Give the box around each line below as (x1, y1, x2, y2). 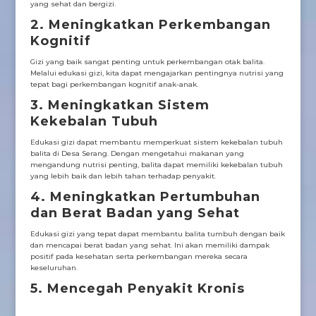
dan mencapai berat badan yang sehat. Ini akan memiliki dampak (30, 241, 269, 250)
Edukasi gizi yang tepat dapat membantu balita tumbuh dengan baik (30, 229, 285, 239)
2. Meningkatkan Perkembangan (30, 17, 271, 33)
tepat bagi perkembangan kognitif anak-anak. (30, 80, 198, 90)
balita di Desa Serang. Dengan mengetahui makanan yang (30, 149, 244, 159)
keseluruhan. (30, 263, 78, 273)
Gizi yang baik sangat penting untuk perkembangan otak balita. (30, 57, 265, 67)
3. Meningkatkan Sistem (30, 97, 209, 114)
